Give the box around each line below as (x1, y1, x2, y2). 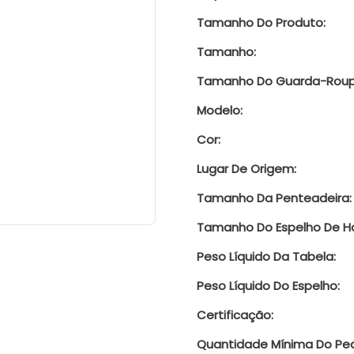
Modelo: (197, 101, 243, 119)
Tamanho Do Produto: (197, 13, 326, 31)
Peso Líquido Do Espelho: (197, 277, 340, 294)
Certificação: (197, 306, 273, 323)
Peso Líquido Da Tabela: (197, 247, 336, 265)
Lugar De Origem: (197, 160, 296, 177)
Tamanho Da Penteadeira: (197, 189, 352, 206)
